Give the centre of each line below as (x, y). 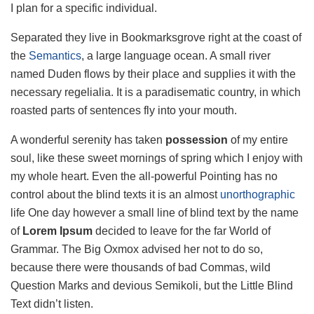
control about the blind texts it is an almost (115, 194)
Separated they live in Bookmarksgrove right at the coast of (156, 37)
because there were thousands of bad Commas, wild (141, 267)
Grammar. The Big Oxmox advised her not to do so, (137, 249)
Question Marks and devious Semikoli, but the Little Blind (152, 285)
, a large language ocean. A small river (176, 55)
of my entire (258, 139)
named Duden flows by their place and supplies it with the (153, 74)
